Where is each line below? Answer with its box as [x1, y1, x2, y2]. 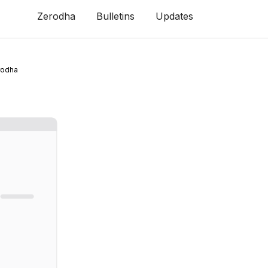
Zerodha [37, 10, 76, 22]
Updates [156, 10, 194, 22]
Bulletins [96, 10, 135, 22]
